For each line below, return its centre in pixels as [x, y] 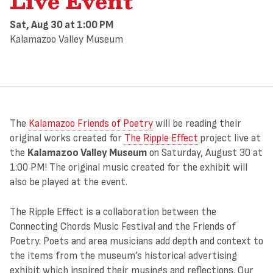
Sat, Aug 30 [36, 24]
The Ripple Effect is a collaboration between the [113, 212]
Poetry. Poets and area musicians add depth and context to [136, 241]
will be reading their [197, 124]
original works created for [67, 138]
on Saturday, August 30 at [205, 153]
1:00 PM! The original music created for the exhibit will [129, 168]
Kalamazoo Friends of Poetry [91, 124]
